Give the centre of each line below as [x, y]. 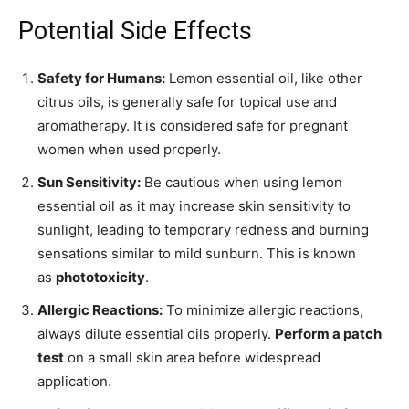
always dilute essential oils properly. [156, 334]
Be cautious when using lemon [241, 183]
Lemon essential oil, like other [264, 79]
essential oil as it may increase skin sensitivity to [194, 206]
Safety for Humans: [101, 79]
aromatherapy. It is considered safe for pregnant [193, 126]
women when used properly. [129, 150]
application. [74, 382]
